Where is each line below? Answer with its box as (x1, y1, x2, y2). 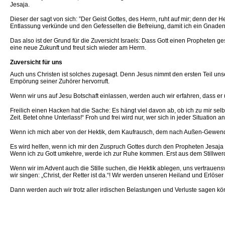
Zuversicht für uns (10, 59, 62, 66)
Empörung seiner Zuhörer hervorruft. (10, 78, 109, 85)
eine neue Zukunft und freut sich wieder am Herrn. (10, 44, 146, 51)
